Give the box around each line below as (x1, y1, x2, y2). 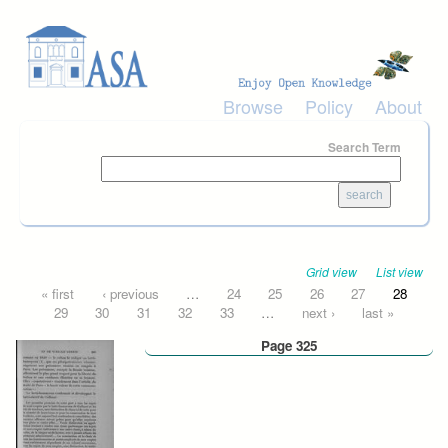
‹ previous (101, 283, 159, 303)
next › (301, 302, 335, 322)
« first (41, 283, 75, 303)
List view (376, 262, 424, 280)
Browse (223, 93, 283, 120)
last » (362, 302, 395, 322)
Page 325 (261, 335, 317, 355)
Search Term (328, 138, 401, 157)
